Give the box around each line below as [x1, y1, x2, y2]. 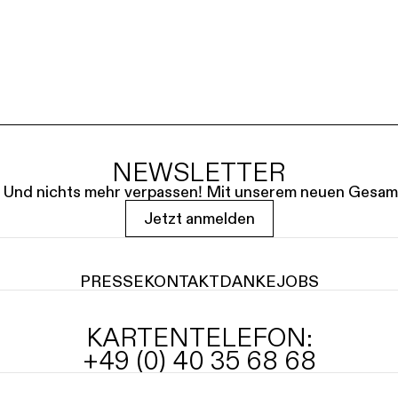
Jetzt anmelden [143, 208, 255, 228]
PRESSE [79, 271, 144, 291]
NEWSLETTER [112, 155, 286, 188]
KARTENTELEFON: [85, 321, 313, 354]
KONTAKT [143, 271, 219, 291]
